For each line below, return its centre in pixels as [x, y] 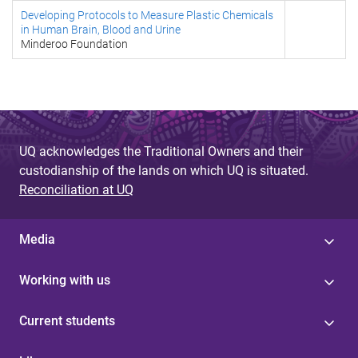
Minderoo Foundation [74, 44]
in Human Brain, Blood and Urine [101, 30]
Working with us [65, 280]
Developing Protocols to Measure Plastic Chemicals [147, 15]
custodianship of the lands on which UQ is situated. [164, 171]
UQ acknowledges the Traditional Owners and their [161, 151]
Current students [67, 321]
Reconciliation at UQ [76, 190]
